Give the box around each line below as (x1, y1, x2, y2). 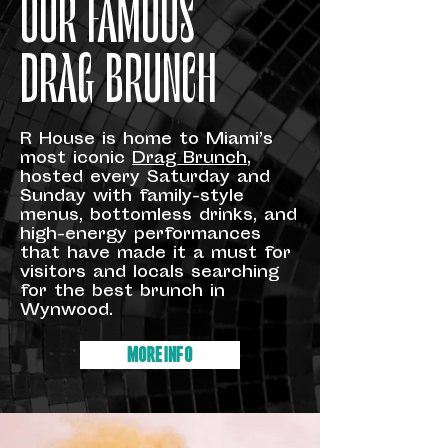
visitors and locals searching (20, 261, 279, 286)
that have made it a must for (20, 242, 291, 267)
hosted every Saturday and (20, 166, 270, 191)
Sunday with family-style (20, 185, 244, 210)
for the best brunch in (20, 280, 225, 305)
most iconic (20, 147, 132, 172)
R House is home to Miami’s (20, 128, 273, 153)
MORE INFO (127, 345, 193, 365)
